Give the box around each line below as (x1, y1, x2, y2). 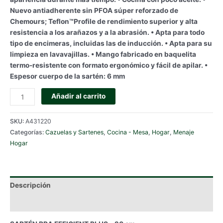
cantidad (9, 166, 37, 174)
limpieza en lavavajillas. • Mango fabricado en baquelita (10, 50, 196, 58)
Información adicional (10, 199, 83, 207)
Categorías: (10, 128, 45, 136)
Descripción (10, 181, 51, 189)
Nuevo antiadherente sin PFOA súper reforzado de (10, 6, 178, 14)
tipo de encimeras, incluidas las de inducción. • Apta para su (10, 39, 212, 47)
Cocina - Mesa (107, 128, 148, 136)
